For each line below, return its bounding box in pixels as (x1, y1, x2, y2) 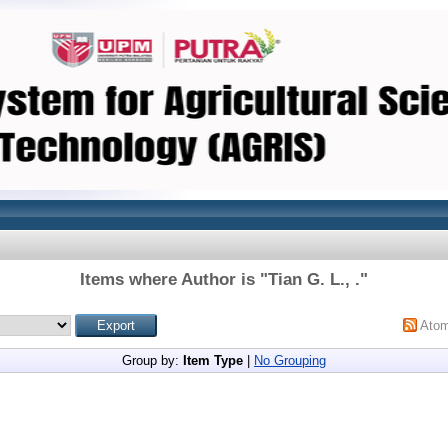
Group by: (122, 353, 183, 368)
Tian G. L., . (268, 270, 360, 289)
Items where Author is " (80, 270, 268, 289)
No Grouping (254, 353, 326, 368)
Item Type (183, 353, 243, 368)
